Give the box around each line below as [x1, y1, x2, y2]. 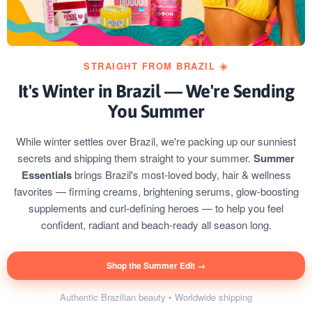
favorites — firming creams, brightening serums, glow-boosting [13, 184, 299, 199]
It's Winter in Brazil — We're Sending [17, 81, 295, 102]
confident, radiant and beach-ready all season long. [40, 217, 272, 233]
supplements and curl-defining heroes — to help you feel [29, 201, 283, 216]
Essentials [21, 167, 72, 183]
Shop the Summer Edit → [107, 259, 205, 272]
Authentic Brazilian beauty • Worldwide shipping [60, 290, 252, 304]
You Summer [107, 101, 205, 123]
